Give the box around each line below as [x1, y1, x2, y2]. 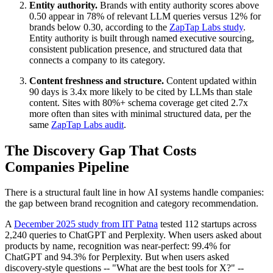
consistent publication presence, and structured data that [29, 43, 242, 54]
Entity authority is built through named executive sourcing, [29, 32, 254, 43]
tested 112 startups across [158, 219, 257, 230]
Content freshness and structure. [29, 75, 164, 86]
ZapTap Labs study [169, 21, 243, 32]
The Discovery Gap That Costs [5, 142, 196, 158]
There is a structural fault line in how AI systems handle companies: [5, 187, 264, 198]
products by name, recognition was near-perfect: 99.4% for [5, 241, 230, 252]
